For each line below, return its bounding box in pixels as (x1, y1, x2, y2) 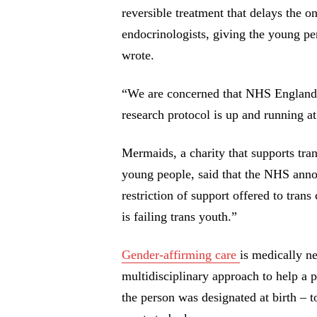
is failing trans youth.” (122, 209, 237, 224)
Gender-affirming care (122, 248, 240, 263)
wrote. (122, 48, 154, 63)
